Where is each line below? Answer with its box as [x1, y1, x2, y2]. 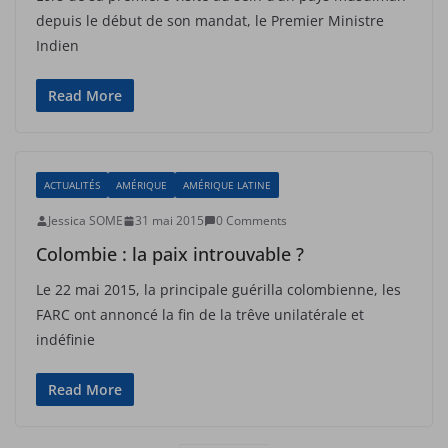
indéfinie [36, 330, 95, 349]
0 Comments [216, 212, 287, 229]
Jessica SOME [48, 212, 123, 229]
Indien [36, 36, 79, 55]
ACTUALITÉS [44, 178, 100, 192]
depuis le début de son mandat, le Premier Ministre [36, 11, 384, 30]
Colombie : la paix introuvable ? [36, 242, 304, 266]
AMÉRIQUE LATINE [183, 178, 271, 192]
